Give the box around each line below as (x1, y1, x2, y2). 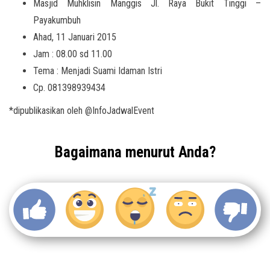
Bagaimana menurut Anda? (54, 143, 216, 161)
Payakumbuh (33, 14, 81, 26)
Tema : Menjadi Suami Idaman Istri (33, 65, 162, 77)
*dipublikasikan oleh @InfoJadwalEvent (9, 105, 154, 116)
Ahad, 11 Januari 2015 (33, 31, 116, 43)
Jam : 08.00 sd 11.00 (33, 48, 112, 60)
